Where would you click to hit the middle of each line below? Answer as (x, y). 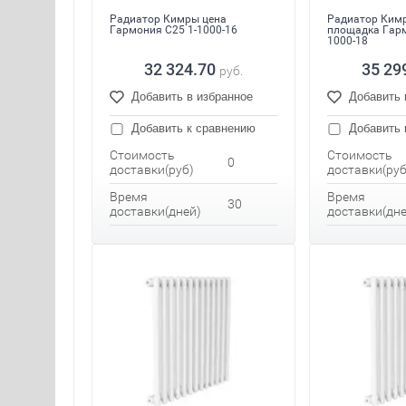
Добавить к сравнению (192, 129)
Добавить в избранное (192, 97)
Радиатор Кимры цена (168, 19)
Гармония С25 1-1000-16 (174, 30)
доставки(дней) (155, 212)
